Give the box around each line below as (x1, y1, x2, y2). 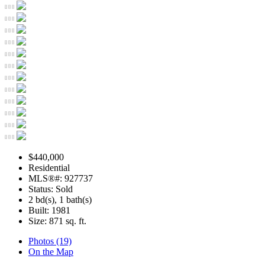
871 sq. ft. (49, 215, 86, 226)
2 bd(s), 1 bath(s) (28, 194, 92, 205)
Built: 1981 (28, 205, 70, 215)
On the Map (28, 246, 73, 257)
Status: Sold (28, 183, 73, 194)
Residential (28, 162, 70, 173)
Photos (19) (28, 235, 72, 246)
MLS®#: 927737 (28, 173, 93, 183)
